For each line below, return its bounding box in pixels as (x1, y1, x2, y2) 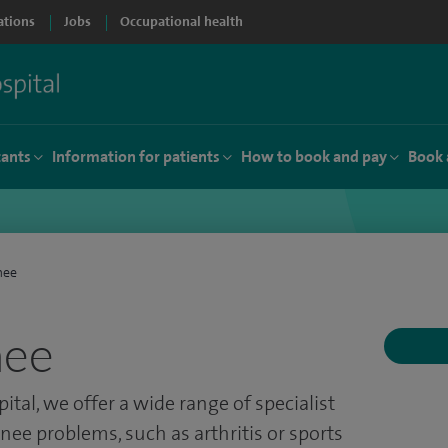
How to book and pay (241, 146, 387, 167)
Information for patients (52, 146, 220, 167)
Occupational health (120, 13, 243, 30)
